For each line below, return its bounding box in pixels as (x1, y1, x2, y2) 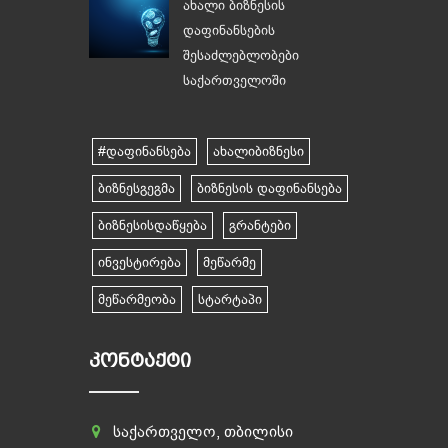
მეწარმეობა (98, 291, 176, 308)
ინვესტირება (98, 254, 181, 271)
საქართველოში (183, 72, 286, 89)
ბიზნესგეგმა (98, 180, 175, 197)
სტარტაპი (198, 291, 262, 308)
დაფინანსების (183, 22, 275, 39)
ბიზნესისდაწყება (98, 217, 207, 234)
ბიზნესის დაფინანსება (197, 180, 342, 197)
